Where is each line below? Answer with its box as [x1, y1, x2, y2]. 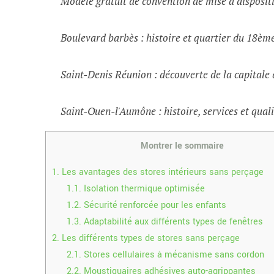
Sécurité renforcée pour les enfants [81, 198, 227, 212]
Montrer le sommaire [140, 139, 224, 152]
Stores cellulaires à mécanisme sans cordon [81, 248, 265, 261]
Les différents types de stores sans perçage [59, 231, 240, 245]
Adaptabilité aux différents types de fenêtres [81, 215, 264, 228]
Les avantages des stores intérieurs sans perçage [59, 165, 264, 179]
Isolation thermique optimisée [81, 182, 206, 195]
